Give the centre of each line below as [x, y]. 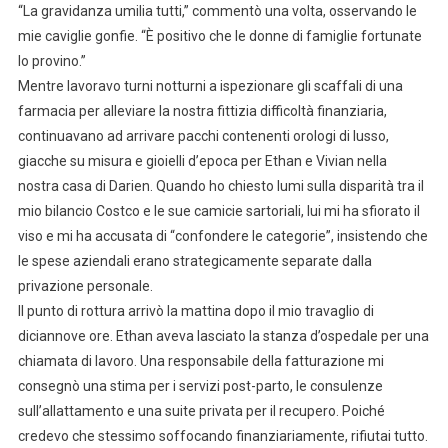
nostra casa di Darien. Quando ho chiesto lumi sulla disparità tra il [220, 185]
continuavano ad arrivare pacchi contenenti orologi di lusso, [203, 135]
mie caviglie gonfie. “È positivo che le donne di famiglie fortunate [219, 35]
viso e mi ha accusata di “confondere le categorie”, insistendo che [222, 235]
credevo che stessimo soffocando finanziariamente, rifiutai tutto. [222, 435]
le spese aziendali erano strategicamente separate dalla [194, 260]
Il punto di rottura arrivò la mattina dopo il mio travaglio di [195, 310]
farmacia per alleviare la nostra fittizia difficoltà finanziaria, [202, 110]
